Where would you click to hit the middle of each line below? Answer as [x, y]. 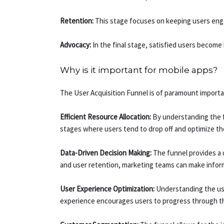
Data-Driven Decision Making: [106, 153]
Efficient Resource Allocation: [106, 117]
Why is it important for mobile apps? [139, 70]
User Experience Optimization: [107, 189]
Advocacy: [76, 45]
